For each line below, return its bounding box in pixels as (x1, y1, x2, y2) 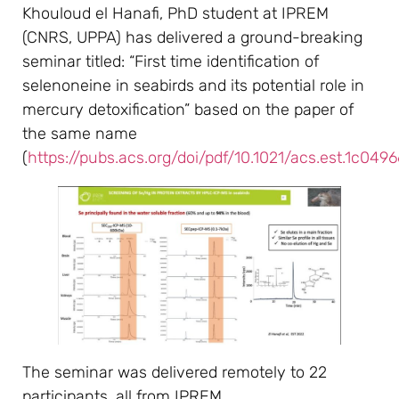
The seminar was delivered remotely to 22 (22, 362, 327, 383)
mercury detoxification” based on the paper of (22, 100, 354, 119)
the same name (22, 124, 137, 143)
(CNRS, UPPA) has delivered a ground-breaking (22, 28, 362, 47)
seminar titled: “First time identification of (22, 52, 319, 71)
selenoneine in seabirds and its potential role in (22, 76, 364, 95)
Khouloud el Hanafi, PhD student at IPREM (22, 4, 329, 23)
